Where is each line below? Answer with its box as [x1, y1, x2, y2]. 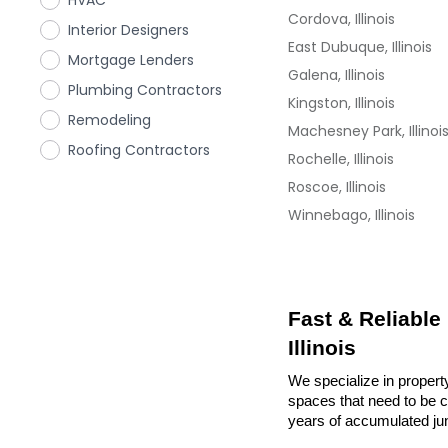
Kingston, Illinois [288, 93, 395, 113]
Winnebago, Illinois [288, 205, 415, 225]
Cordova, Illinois [288, 9, 395, 29]
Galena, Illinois [288, 65, 385, 85]
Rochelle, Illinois [288, 149, 394, 169]
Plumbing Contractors [68, 80, 222, 100]
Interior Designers [68, 20, 189, 40]
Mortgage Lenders [68, 50, 194, 70]
